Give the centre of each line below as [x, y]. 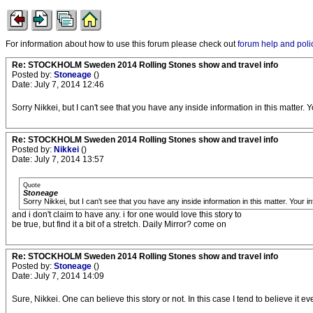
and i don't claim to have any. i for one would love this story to [127, 214]
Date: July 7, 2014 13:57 [58, 159]
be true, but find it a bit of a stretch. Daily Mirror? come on [119, 224]
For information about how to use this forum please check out [122, 44]
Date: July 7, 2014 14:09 [58, 276]
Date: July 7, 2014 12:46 [58, 85]
